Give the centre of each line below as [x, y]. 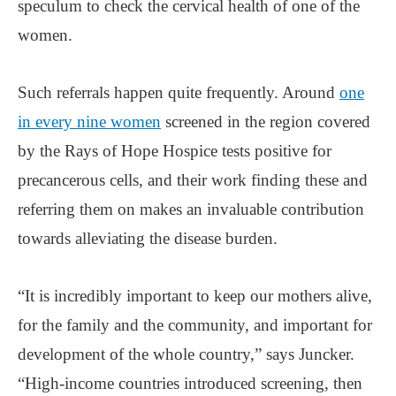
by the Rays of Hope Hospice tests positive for [175, 150]
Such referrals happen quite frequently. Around [179, 92]
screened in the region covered [266, 121]
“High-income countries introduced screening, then [190, 383]
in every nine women [89, 121]
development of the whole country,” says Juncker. [186, 354]
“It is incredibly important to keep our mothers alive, [195, 295]
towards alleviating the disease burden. [148, 238]
